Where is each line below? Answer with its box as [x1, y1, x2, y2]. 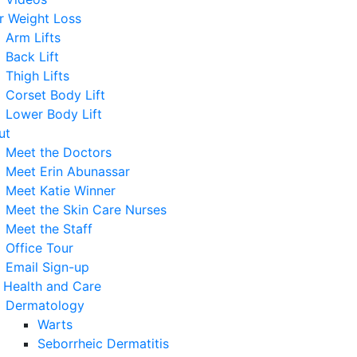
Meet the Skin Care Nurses [6, 202, 167, 218]
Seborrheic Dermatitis [37, 335, 169, 351]
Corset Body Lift [6, 87, 105, 103]
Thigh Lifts [6, 68, 69, 84]
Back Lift [6, 49, 59, 65]
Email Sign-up [6, 259, 89, 275]
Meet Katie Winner [6, 182, 116, 198]
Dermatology [6, 297, 84, 313]
